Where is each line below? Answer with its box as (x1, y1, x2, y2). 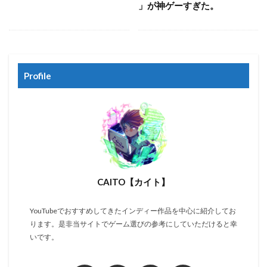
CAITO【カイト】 (97, 176, 170, 187)
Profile (24, 70, 51, 81)
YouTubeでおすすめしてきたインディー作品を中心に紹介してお (30, 206, 236, 215)
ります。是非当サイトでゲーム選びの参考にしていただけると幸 (30, 219, 237, 228)
